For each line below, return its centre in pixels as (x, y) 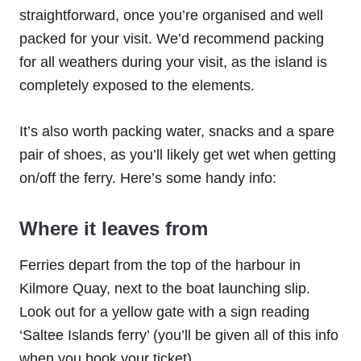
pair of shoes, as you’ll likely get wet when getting (178, 154)
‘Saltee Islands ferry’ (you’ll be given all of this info (179, 335)
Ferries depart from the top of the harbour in (160, 265)
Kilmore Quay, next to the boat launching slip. (165, 288)
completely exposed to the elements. (137, 85)
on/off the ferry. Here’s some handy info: (148, 178)
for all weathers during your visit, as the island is (173, 62)
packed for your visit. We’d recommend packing (172, 38)
